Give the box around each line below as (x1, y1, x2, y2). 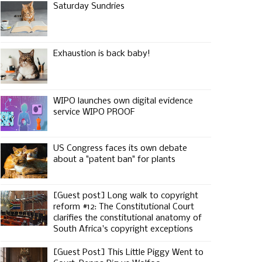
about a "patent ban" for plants (53, 155, 175, 164)
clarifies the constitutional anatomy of (53, 213, 202, 223)
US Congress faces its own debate (53, 144, 187, 153)
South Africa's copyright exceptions (53, 225, 193, 234)
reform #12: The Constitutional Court (53, 202, 194, 212)
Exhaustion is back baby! (53, 49, 150, 58)
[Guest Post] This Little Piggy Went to (53, 248, 204, 257)
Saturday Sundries (53, 2, 125, 11)
